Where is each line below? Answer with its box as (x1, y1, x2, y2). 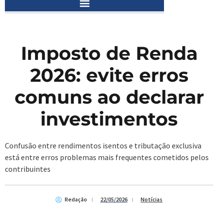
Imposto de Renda (20, 42, 198, 65)
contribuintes (5, 164, 51, 174)
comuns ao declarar (14, 86, 204, 109)
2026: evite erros (30, 64, 188, 87)
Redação (65, 196, 87, 203)
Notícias (141, 196, 163, 203)
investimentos (40, 108, 178, 131)
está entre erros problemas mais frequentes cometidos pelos (5, 152, 209, 163)
